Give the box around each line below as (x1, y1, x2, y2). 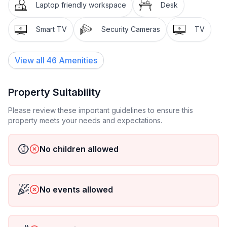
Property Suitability (8, 86, 101, 98)
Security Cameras (101, 25, 160, 33)
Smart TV (36, 25, 67, 33)
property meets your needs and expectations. (8, 116, 162, 125)
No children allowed (40, 144, 119, 154)
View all (15, 55, 45, 65)
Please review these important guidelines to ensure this (8, 106, 193, 115)
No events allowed (40, 184, 113, 195)
